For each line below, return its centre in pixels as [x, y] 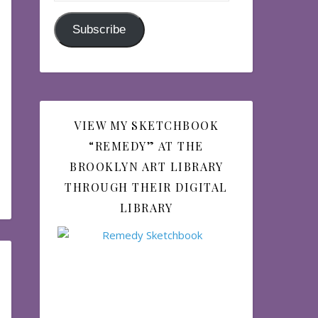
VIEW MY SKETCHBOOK [146, 125]
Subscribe [99, 29]
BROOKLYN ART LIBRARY [146, 166]
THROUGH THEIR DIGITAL [146, 187]
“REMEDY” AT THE [146, 146]
